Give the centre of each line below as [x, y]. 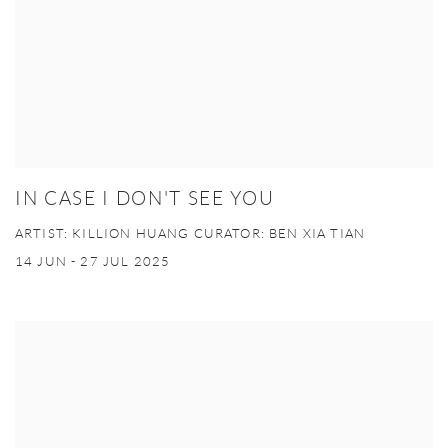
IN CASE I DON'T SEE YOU [145, 199]
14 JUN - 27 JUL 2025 [93, 262]
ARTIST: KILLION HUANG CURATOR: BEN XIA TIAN [190, 234]
